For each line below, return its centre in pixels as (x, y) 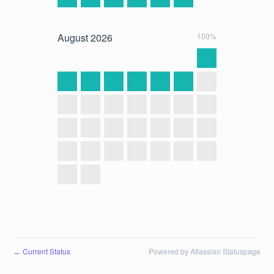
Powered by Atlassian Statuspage (204, 251)
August (73, 37)
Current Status (46, 251)
